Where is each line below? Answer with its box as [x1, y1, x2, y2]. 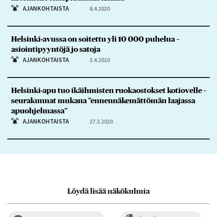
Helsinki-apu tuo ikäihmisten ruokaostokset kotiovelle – [11, 87, 206, 95]
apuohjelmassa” [11, 107, 67, 115]
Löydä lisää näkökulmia [67, 187, 150, 195]
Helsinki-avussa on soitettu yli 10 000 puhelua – [11, 35, 179, 44]
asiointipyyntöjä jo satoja [11, 46, 100, 54]
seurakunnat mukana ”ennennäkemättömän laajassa [11, 97, 195, 105]
